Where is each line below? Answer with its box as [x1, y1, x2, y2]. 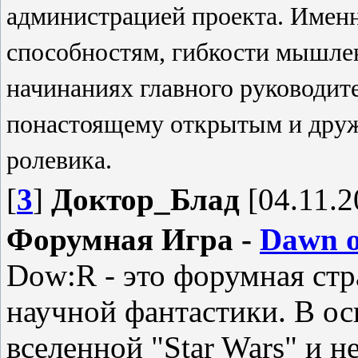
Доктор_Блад [51, 182, 240, 217]
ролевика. [6, 145, 112, 174]
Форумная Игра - [6, 222, 260, 257]
